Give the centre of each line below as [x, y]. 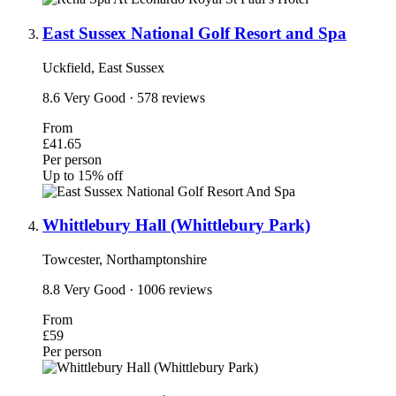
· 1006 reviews [171, 290]
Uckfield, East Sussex [103, 67]
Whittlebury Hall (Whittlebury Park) [176, 225]
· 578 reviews [167, 97]
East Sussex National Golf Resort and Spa [194, 33]
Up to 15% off [83, 175]
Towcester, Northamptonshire [125, 260]
